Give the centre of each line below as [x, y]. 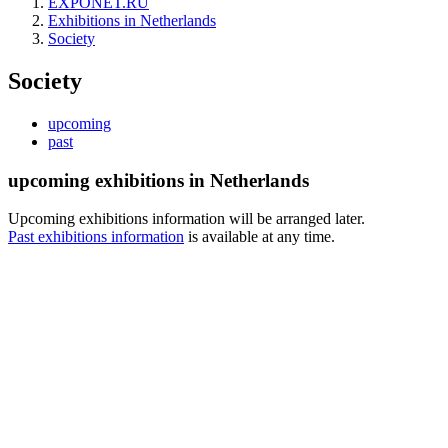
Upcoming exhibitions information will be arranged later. [186, 219]
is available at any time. [259, 237]
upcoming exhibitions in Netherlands [158, 180]
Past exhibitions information [96, 237]
